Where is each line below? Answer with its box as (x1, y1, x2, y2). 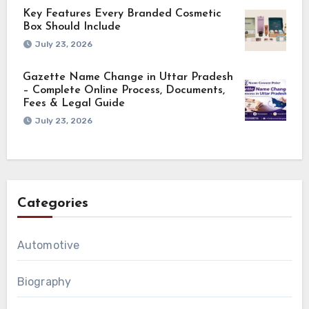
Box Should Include (22, 21, 121, 32)
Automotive (17, 238, 80, 252)
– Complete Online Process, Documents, (22, 84, 225, 96)
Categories (17, 196, 88, 210)
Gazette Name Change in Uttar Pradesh (22, 71, 233, 83)
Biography (17, 275, 72, 288)
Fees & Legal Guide (22, 97, 125, 109)
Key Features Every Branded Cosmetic (22, 8, 221, 19)
